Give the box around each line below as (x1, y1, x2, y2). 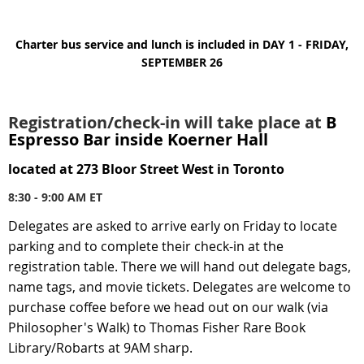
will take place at (180, 111, 322, 134)
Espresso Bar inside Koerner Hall (8, 128, 268, 151)
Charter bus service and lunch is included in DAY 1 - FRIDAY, (15, 37, 349, 53)
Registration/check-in (8, 111, 180, 134)
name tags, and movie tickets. (8, 278, 193, 297)
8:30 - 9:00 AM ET (8, 189, 102, 206)
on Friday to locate (223, 217, 337, 236)
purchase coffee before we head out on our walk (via (8, 298, 328, 317)
